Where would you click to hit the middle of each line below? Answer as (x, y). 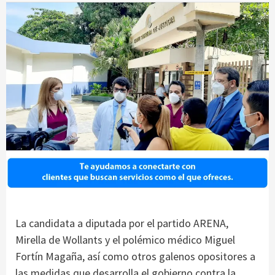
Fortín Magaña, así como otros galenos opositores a (135, 256)
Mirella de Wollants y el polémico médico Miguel (125, 239)
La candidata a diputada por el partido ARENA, (122, 223)
